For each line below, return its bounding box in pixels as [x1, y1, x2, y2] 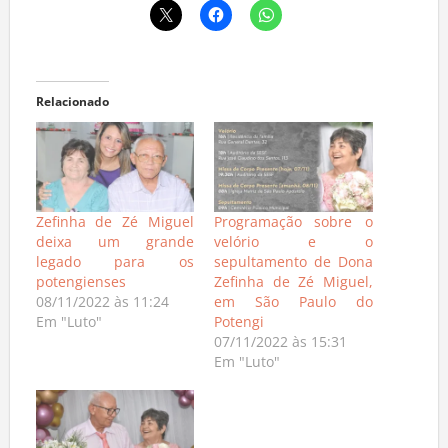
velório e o [214, 237, 373, 257]
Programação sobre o [214, 217, 373, 237]
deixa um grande [35, 237, 194, 257]
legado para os [35, 257, 194, 277]
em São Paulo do [214, 297, 373, 317]
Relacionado [35, 97, 109, 115]
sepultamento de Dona [214, 257, 373, 277]
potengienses [35, 277, 126, 297]
